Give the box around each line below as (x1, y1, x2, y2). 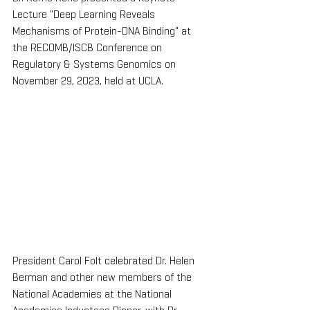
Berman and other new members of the (12, 269, 194, 284)
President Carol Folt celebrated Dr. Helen (12, 253, 197, 268)
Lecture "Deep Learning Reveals (12, 6, 158, 21)
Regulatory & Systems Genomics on (12, 56, 179, 71)
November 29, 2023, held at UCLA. (12, 73, 163, 88)
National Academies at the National (12, 286, 174, 301)
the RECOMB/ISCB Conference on (12, 39, 165, 55)
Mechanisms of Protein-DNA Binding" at (12, 23, 194, 38)
